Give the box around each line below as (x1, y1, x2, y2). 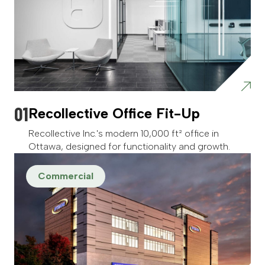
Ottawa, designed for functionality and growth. (28, 141, 230, 153)
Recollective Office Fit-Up (28, 105, 200, 122)
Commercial (38, 170, 93, 182)
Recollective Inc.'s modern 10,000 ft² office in (28, 128, 219, 140)
